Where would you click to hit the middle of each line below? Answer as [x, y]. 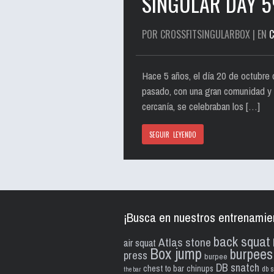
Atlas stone [185, 242]
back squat [242, 241]
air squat [140, 243]
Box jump [176, 254]
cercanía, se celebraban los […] [201, 106]
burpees [251, 254]
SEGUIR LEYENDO [173, 135]
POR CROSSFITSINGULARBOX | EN [206, 34]
